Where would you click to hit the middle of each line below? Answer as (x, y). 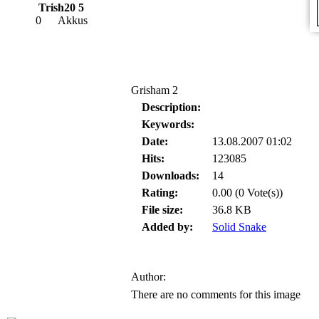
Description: (171, 107)
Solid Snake (239, 227)
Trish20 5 (61, 7)
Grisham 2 (155, 90)
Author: (148, 277)
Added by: (167, 227)
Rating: (160, 193)
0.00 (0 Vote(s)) (247, 193)
